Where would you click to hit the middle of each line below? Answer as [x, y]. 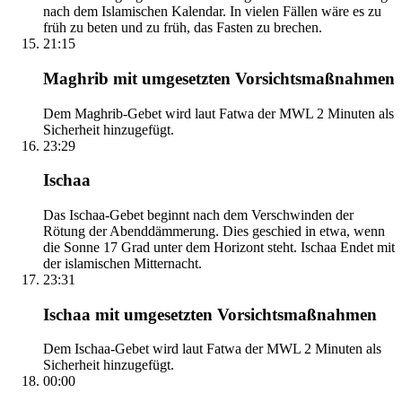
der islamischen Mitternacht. [122, 263]
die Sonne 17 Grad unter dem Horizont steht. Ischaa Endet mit [219, 247]
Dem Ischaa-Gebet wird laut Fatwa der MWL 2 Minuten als [212, 349]
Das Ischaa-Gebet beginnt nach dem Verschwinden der [198, 214]
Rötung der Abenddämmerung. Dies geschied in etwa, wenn [214, 231]
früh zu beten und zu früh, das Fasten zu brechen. [183, 28]
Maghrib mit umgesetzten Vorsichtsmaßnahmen [219, 78]
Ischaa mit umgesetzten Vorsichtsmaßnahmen [210, 314]
